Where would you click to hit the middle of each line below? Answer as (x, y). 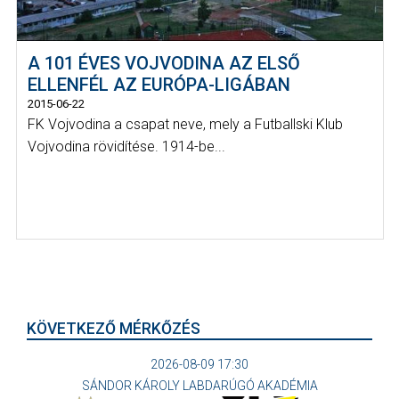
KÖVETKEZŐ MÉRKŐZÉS (114, 329)
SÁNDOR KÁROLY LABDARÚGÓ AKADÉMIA (199, 386)
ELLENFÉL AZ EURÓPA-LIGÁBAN (159, 84)
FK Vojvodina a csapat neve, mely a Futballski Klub (185, 124)
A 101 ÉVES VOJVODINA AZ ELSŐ (164, 63)
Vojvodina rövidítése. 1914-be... (126, 146)
